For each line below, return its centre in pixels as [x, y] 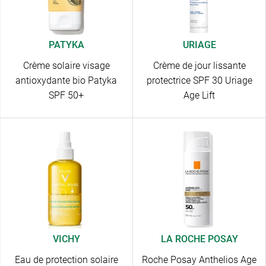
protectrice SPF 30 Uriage [199, 81]
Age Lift [199, 96]
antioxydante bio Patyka [66, 81]
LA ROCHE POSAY [199, 239]
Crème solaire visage [66, 66]
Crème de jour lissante [199, 66]
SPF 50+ [66, 96]
